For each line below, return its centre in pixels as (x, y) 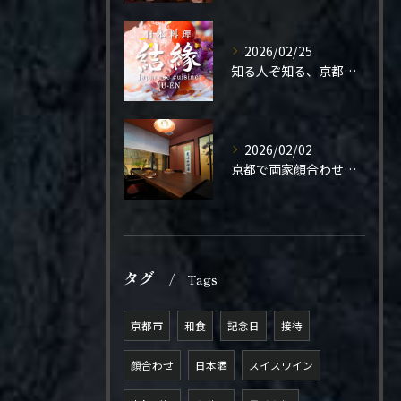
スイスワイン (281, 365)
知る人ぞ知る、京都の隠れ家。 (350, 71)
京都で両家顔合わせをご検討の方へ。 (350, 169)
